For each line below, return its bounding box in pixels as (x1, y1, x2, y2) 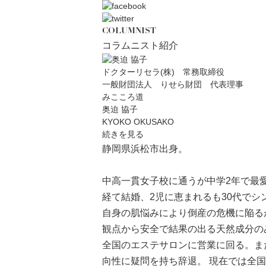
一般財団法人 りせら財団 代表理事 (102, 80, 243, 89)
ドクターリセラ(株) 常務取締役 (102, 67, 224, 77)
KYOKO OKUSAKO (102, 117, 174, 126)
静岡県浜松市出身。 (102, 144, 188, 154)
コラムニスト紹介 (102, 40, 178, 50)
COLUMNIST (102, 27, 156, 36)
